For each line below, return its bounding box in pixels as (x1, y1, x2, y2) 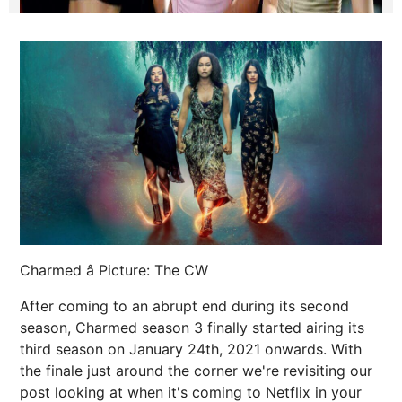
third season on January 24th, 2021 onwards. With (20, 340, 362, 359)
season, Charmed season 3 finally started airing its (20, 319, 364, 337)
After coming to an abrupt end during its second (20, 297, 349, 316)
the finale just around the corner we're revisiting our (20, 362, 372, 380)
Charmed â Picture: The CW (20, 261, 208, 280)
